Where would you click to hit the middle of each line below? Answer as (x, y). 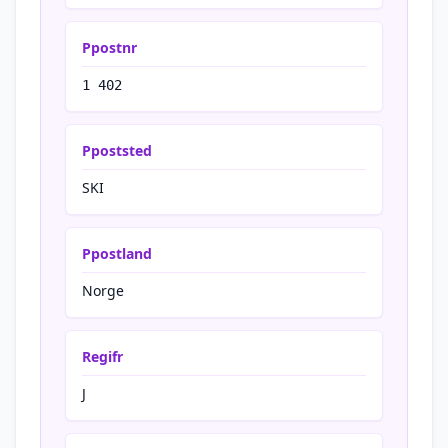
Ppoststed (117, 150)
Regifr (102, 356)
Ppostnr (109, 47)
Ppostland (117, 253)
